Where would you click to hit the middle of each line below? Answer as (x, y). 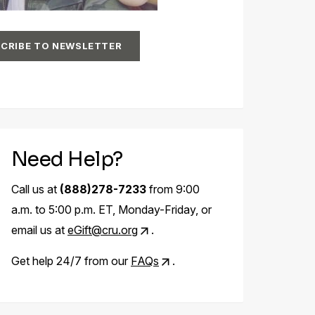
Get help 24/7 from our (71, 261)
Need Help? (67, 159)
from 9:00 (173, 189)
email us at (39, 230)
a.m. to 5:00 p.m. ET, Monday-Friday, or (111, 210)
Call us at (36, 189)
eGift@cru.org (103, 230)
